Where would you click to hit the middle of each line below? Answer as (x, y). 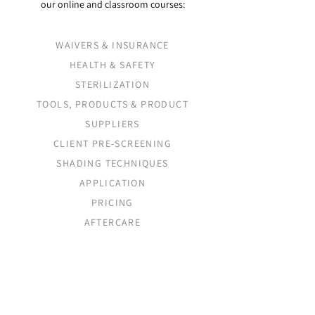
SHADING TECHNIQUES (112, 163)
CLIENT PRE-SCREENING (112, 144)
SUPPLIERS (112, 124)
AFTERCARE (112, 223)
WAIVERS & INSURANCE (112, 45)
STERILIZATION (112, 85)
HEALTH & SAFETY (112, 65)
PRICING (112, 203)
